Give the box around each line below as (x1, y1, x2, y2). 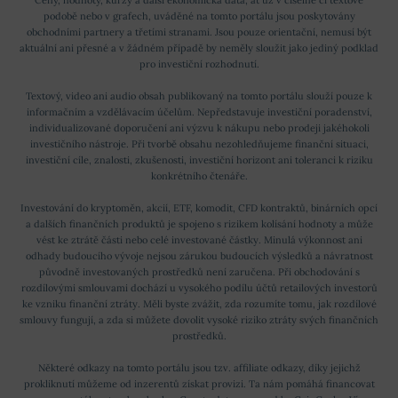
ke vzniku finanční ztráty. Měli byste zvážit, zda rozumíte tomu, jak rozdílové (21, 297, 377, 310)
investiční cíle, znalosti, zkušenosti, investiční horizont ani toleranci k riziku (25, 153, 373, 166)
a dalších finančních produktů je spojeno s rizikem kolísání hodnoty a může (25, 217, 373, 230)
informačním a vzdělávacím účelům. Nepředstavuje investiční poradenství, (26, 105, 372, 118)
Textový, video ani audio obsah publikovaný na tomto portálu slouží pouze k (26, 89, 372, 102)
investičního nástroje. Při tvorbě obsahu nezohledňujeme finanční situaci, (29, 137, 369, 150)
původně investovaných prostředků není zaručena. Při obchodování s (38, 265, 360, 278)
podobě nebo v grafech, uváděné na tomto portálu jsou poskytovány (43, 9, 355, 22)
